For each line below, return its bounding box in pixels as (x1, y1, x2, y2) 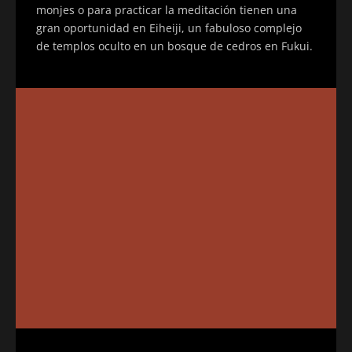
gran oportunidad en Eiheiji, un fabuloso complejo (36, 20, 302, 35)
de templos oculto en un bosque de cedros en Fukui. (36, 38, 313, 53)
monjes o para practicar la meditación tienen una (36, 2, 297, 17)
